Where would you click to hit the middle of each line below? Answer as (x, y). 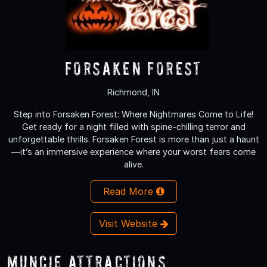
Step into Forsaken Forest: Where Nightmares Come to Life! (133, 114)
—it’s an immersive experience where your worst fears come (133, 151)
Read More (129, 191)
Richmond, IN (133, 92)
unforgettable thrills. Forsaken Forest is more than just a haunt (133, 139)
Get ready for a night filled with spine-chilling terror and (133, 126)
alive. (133, 164)
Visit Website (129, 223)
